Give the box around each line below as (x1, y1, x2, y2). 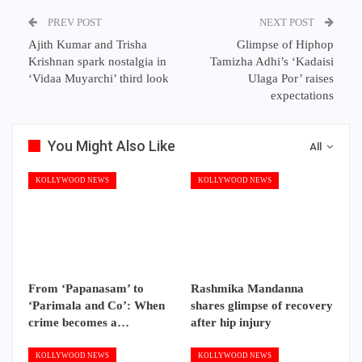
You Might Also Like (48, 137, 175, 154)
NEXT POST (259, 15, 317, 28)
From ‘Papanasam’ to (28, 281, 144, 295)
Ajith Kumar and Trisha (28, 37, 147, 51)
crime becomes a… (28, 315, 129, 329)
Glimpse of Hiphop (237, 37, 334, 51)
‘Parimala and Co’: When (28, 298, 165, 312)
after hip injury (191, 315, 271, 329)
